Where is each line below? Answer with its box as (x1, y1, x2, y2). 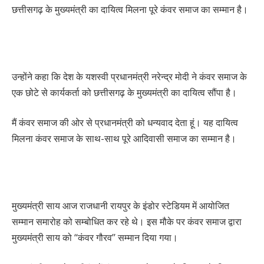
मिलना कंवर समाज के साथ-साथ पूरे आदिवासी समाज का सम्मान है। (12, 132, 236, 146)
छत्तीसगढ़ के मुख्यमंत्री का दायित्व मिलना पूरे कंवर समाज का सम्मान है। (12, 2, 248, 16)
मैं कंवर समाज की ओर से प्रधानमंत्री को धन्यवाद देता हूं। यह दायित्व (12, 116, 238, 130)
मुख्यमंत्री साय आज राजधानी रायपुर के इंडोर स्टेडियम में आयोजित (12, 199, 229, 212)
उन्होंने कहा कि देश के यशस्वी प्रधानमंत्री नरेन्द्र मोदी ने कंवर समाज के (12, 70, 247, 83)
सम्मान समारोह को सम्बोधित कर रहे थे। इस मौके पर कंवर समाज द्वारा (12, 214, 242, 228)
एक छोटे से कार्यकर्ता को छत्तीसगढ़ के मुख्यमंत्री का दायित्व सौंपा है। (12, 85, 237, 99)
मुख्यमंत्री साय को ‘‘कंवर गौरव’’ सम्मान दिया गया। (12, 230, 178, 244)
